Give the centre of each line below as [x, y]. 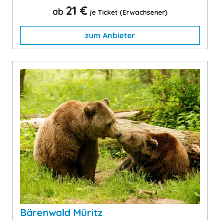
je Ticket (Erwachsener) [129, 12]
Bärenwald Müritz [61, 212]
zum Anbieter [110, 35]
